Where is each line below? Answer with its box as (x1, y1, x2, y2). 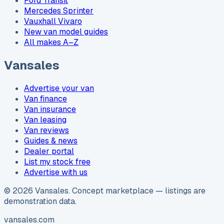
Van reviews (24, 124, 69, 135)
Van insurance (24, 103, 76, 114)
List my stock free (24, 156, 90, 167)
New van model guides (24, 26, 108, 37)
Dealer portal (24, 145, 74, 156)
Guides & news (24, 135, 77, 146)
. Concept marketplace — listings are (68, 185, 205, 196)
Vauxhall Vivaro (24, 15, 82, 26)
